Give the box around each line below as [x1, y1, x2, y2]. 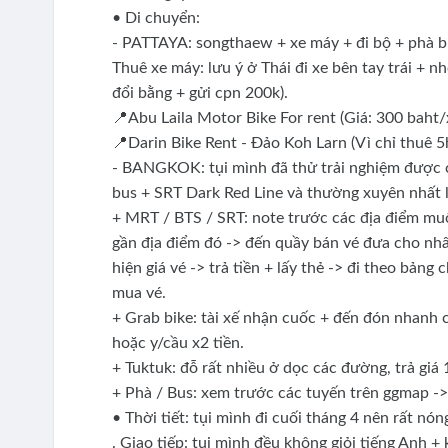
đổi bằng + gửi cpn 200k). [111, 84, 288, 101]
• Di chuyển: [111, 9, 200, 26]
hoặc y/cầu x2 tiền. [111, 334, 244, 351]
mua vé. [111, 284, 170, 301]
